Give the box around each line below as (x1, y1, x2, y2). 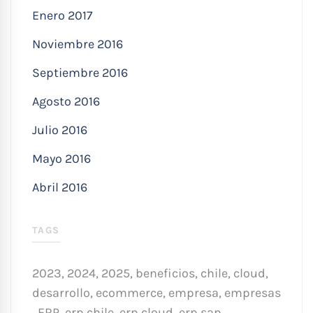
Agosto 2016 (32, 93, 100, 109)
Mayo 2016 (32, 150, 91, 166)
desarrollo (32, 284, 90, 300)
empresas (224, 284, 281, 300)
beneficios (136, 265, 195, 281)
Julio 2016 (32, 122, 87, 138)
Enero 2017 (32, 7, 92, 23)
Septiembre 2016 (32, 64, 128, 80)
